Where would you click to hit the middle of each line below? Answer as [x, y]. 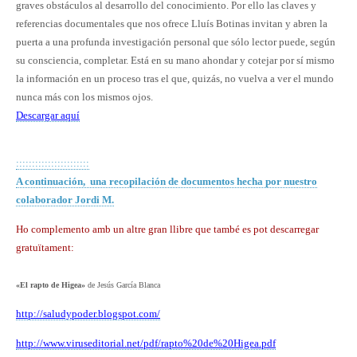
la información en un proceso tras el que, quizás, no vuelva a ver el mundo [175, 78]
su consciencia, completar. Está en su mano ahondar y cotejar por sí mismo [175, 60]
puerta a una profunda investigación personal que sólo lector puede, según [176, 41]
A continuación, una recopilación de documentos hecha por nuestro [167, 181]
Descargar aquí [48, 115]
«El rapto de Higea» [51, 284]
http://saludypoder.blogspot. [77, 313]
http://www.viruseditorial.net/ [80, 343]
